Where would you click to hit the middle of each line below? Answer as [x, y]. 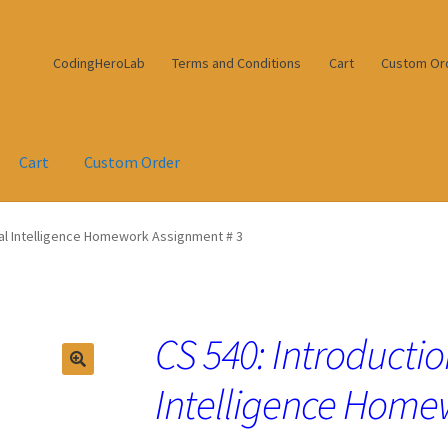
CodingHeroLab [98, 62]
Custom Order [132, 162]
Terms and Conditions [237, 62]
